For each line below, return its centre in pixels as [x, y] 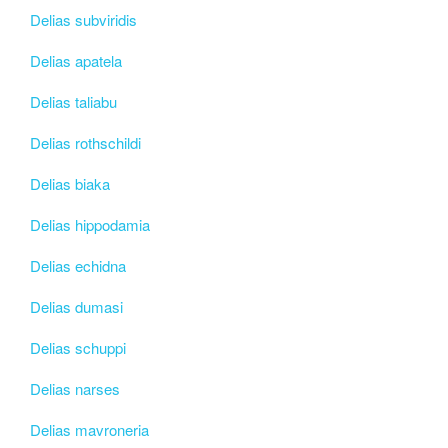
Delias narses [75, 388]
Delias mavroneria [89, 429]
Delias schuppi [78, 347]
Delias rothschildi [85, 142]
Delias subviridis [83, 19]
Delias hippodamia [90, 224]
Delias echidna [78, 265]
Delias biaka [70, 183]
